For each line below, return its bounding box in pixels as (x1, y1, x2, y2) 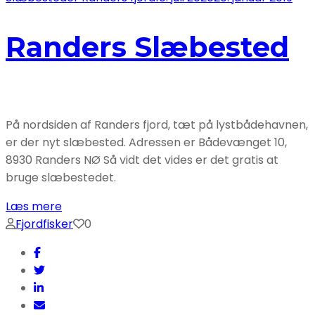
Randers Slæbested (6, 29, 289, 64)
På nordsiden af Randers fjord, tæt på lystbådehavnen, (6, 117, 308, 134)
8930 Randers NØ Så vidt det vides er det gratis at (6, 152, 278, 169)
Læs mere (6, 198, 62, 215)
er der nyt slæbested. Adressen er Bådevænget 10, (6, 134, 287, 151)
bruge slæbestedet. (6, 169, 116, 186)
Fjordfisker (15, 216, 73, 233)
